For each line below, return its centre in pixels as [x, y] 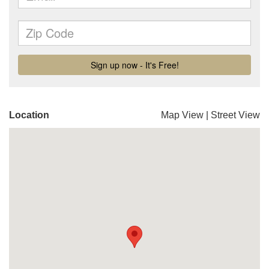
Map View [182, 115]
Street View [235, 115]
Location [29, 115]
